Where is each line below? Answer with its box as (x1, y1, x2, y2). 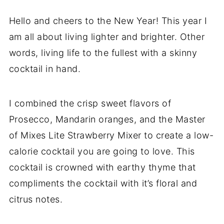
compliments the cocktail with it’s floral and (8, 178, 197, 188)
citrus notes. (8, 194, 63, 204)
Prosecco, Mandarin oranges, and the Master (8, 114, 205, 124)
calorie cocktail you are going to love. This (8, 146, 195, 156)
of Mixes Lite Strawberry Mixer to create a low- (8, 130, 214, 140)
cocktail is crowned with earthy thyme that (8, 162, 196, 172)
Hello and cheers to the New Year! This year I (8, 15, 207, 26)
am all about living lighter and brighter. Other (8, 31, 205, 42)
